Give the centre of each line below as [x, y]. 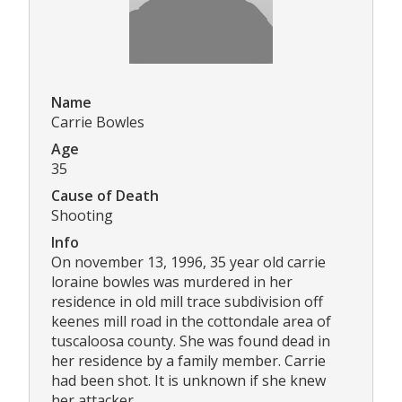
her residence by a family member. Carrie [188, 360]
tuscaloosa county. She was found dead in [191, 341]
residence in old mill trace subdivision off [187, 301]
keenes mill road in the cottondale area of [191, 321]
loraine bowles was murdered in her [172, 281]
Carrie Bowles [98, 122]
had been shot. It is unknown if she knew [188, 380]
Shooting [82, 215]
